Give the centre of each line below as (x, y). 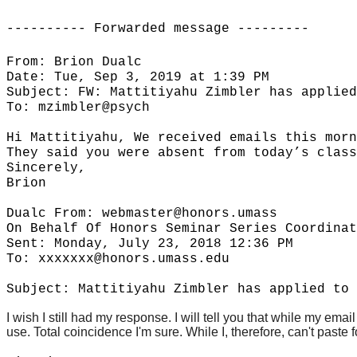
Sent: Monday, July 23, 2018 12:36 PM (150, 244)
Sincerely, (46, 169)
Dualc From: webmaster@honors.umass (142, 214)
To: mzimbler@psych (78, 108)
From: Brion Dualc (74, 63)
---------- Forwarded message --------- (158, 29)
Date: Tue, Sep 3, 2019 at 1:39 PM (138, 78)
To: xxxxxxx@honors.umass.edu (118, 259)
